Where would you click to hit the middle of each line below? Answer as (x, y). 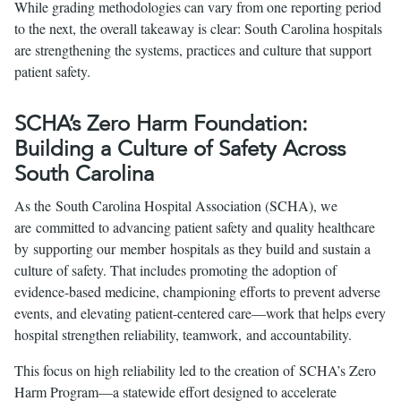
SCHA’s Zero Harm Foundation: (161, 124)
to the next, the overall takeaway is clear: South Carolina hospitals (198, 29)
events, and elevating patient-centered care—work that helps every (200, 312)
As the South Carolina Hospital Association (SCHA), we (176, 205)
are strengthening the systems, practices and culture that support (193, 50)
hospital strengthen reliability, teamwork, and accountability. (183, 334)
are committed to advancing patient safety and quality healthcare (195, 226)
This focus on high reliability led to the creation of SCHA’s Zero (195, 370)
